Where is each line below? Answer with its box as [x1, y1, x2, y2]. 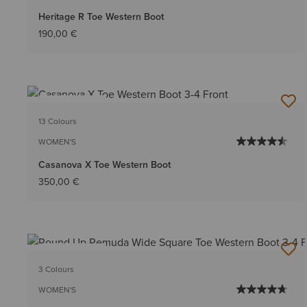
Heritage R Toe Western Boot [38, 9, 164, 23]
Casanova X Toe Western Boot [38, 157, 171, 171]
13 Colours [38, 114, 77, 127]
